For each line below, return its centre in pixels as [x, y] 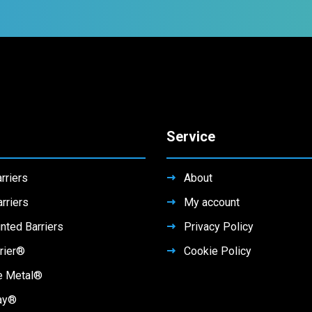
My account [212, 162]
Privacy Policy [219, 187]
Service [191, 96]
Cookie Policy [218, 211]
